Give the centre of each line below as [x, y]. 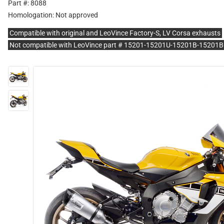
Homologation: [32, 15]
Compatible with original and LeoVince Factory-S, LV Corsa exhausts [115, 33]
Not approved [77, 15]
